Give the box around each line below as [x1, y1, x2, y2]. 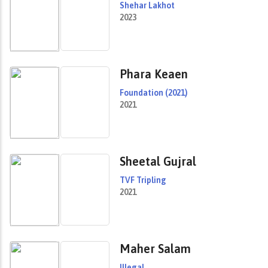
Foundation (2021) [120, 88, 188, 98]
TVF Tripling [120, 175, 166, 185]
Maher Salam [120, 242, 191, 255]
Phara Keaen [120, 67, 188, 81]
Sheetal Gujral [120, 154, 196, 168]
